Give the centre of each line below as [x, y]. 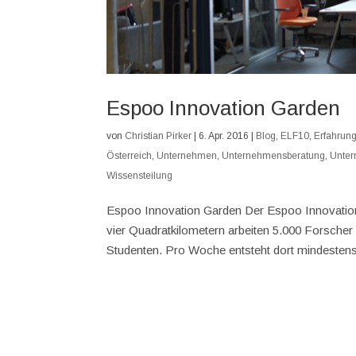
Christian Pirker [159, 135]
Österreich [130, 155]
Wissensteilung [140, 175]
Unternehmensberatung [274, 155]
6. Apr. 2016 [224, 135]
